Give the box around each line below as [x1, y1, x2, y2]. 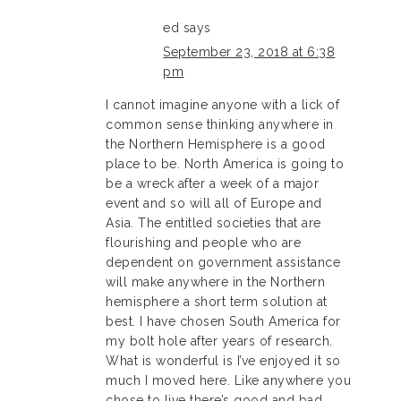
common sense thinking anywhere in [106, 116, 334, 132]
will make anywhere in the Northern [106, 274, 326, 289]
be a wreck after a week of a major [106, 175, 320, 191]
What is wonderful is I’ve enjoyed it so [106, 353, 341, 368]
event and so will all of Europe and [106, 195, 322, 210]
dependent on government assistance [106, 254, 341, 269]
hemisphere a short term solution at [106, 294, 328, 309]
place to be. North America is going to [106, 156, 345, 171]
